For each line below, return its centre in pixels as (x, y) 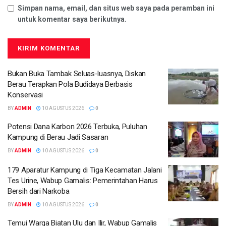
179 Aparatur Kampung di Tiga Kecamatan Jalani (85, 170)
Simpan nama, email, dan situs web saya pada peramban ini (116, 8)
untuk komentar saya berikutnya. (72, 19)
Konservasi (25, 95)
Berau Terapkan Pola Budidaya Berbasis (70, 84)
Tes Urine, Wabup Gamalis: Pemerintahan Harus (83, 181)
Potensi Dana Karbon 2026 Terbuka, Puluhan (77, 126)
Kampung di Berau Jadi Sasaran (58, 137)
